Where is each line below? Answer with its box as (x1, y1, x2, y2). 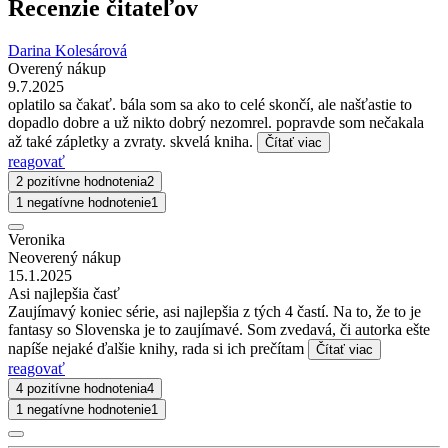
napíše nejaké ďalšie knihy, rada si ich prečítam (8, 339, 308, 357)
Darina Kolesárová (8, 41, 127, 59)
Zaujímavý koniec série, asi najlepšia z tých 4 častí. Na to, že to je (8, 302, 421, 320)
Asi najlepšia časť (8, 284, 120, 302)
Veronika (8, 230, 65, 248)
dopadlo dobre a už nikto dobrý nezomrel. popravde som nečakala (8, 113, 424, 131)
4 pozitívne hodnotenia (16, 380, 147, 396)
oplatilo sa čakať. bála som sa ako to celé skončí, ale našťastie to (8, 95, 412, 113)
